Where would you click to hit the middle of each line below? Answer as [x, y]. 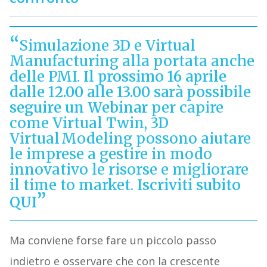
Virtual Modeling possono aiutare [130, 139]
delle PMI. [46, 77]
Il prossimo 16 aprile [155, 77]
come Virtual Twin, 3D [89, 123]
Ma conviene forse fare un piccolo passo [113, 240]
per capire [185, 108]
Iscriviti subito [189, 185]
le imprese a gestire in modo [111, 154]
